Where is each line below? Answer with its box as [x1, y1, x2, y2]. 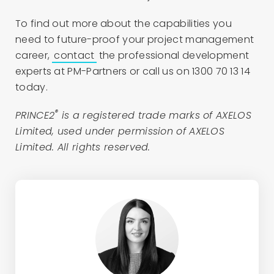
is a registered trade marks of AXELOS [58, 108, 251, 122]
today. [15, 80, 48, 94]
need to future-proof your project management [15, 32, 254, 46]
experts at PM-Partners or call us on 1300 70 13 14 [15, 64, 250, 78]
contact [54, 48, 95, 62]
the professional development [96, 48, 250, 62]
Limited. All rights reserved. [15, 139, 150, 154]
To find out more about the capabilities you [15, 16, 232, 31]
